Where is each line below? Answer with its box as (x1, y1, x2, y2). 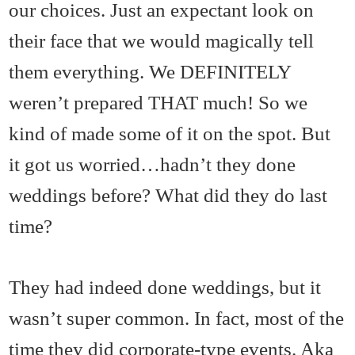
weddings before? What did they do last (9, 184, 328, 207)
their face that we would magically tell (9, 29, 315, 52)
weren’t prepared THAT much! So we (9, 91, 308, 114)
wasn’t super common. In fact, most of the (9, 307, 345, 330)
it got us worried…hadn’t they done (9, 153, 296, 176)
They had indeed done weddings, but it (9, 276, 322, 299)
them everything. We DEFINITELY (9, 60, 292, 83)
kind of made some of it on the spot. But (9, 122, 331, 145)
